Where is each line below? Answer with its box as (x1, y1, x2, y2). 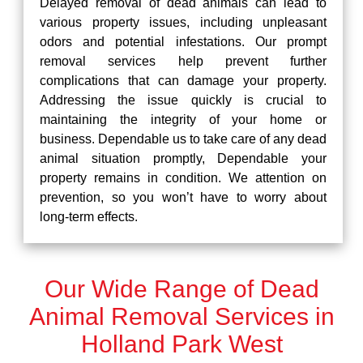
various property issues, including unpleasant (40, 15, 327, 29)
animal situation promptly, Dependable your (40, 152, 327, 165)
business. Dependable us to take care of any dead (40, 132, 327, 146)
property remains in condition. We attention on (40, 171, 327, 185)
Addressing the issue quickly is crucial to (40, 93, 327, 107)
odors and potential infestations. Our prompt (40, 35, 327, 49)
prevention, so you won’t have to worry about (40, 190, 327, 204)
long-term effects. (40, 210, 138, 224)
